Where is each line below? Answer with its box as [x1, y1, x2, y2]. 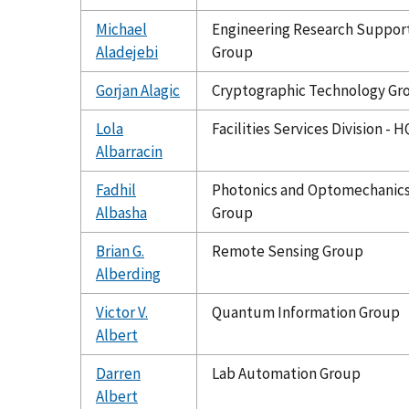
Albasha [96, 202, 147, 223]
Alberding [96, 263, 161, 284]
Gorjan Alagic [96, 79, 180, 100]
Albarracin [96, 141, 163, 162]
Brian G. [96, 240, 144, 261]
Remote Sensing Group [212, 240, 363, 261]
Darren [96, 362, 141, 383]
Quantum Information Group [212, 301, 400, 322]
